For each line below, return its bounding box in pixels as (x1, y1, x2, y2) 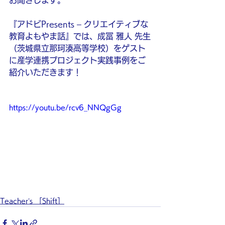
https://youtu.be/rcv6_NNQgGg (9, 104, 122, 111)
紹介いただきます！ (9, 68, 81, 76)
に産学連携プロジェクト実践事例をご (9, 56, 146, 64)
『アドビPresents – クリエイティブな (9, 20, 148, 28)
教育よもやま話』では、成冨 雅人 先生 (9, 32, 151, 40)
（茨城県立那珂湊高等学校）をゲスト (9, 44, 146, 52)
